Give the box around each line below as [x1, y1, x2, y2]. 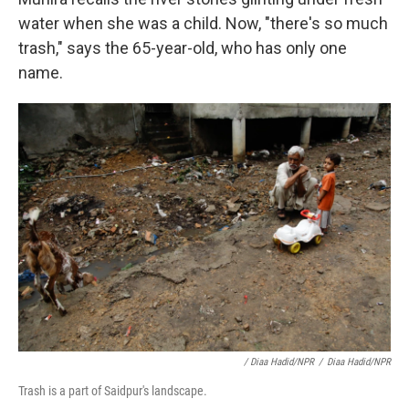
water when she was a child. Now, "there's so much [18, 14, 388, 33]
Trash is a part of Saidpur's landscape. [18, 383, 207, 398]
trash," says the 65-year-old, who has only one [18, 38, 347, 58]
